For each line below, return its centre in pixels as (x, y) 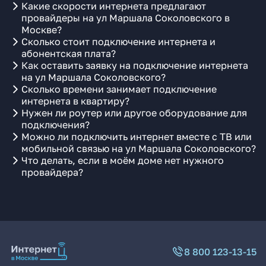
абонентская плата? (69, 53)
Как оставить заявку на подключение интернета (135, 65)
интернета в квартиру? (75, 101)
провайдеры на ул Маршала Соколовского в (126, 18)
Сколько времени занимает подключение (119, 89)
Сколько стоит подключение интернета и (118, 42)
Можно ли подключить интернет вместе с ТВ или (137, 137)
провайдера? (52, 172)
